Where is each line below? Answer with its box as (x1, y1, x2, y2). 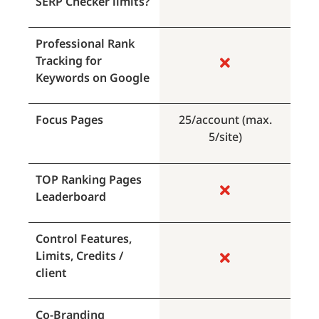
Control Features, (36, 231, 132, 247)
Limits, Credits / (36, 248, 123, 264)
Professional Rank (36, 35, 135, 51)
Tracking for (36, 52, 102, 68)
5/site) (208, 129, 242, 145)
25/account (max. (178, 112, 272, 128)
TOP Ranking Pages (36, 171, 142, 187)
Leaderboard (36, 188, 106, 204)
